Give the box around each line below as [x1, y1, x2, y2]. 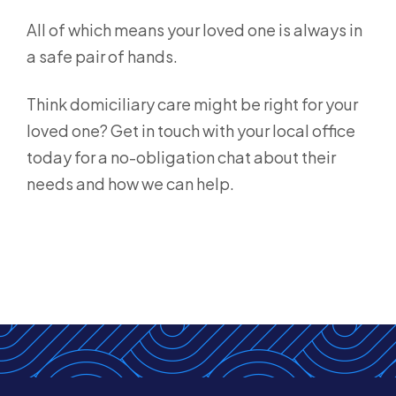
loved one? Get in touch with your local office [27, 120, 355, 141]
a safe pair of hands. [27, 46, 180, 67]
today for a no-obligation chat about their [27, 147, 336, 168]
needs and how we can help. [27, 173, 237, 194]
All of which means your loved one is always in [27, 19, 362, 41]
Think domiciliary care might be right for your [27, 94, 358, 115]
